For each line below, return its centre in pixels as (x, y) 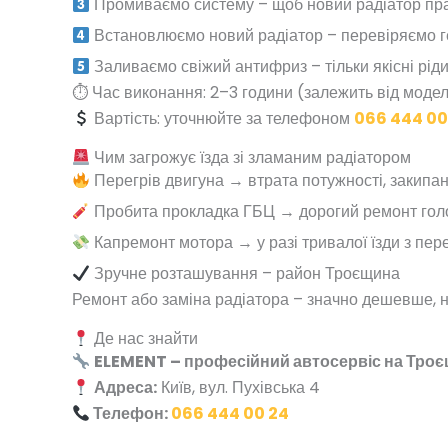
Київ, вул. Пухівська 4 (239, 388)
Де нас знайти (144, 339)
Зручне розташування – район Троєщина (245, 274)
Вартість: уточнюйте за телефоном (222, 119)
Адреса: (126, 388)
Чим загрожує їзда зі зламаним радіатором (251, 158)
